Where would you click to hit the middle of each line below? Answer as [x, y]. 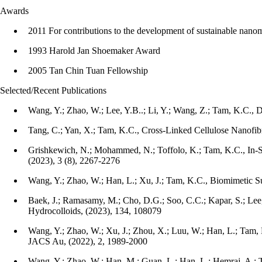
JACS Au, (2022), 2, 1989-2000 [88, 241]
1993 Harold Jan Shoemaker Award [94, 51]
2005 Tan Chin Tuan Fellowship [88, 70]
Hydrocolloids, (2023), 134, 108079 [95, 211]
